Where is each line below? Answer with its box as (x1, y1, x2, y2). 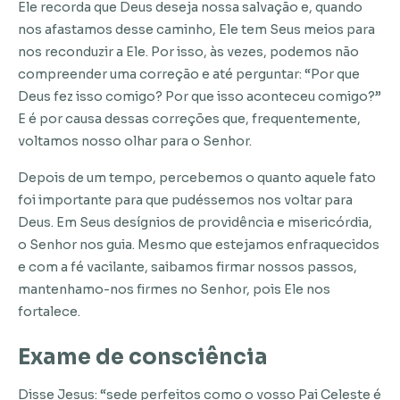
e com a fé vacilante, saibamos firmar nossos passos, (18, 259, 357, 276)
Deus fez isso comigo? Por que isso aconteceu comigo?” (18, 88, 381, 105)
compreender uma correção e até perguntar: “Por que (18, 66, 360, 83)
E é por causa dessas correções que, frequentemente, (18, 111, 361, 128)
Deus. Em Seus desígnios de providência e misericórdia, (18, 214, 372, 231)
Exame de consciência (18, 344, 268, 371)
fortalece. (18, 304, 80, 321)
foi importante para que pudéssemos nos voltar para (18, 192, 353, 209)
